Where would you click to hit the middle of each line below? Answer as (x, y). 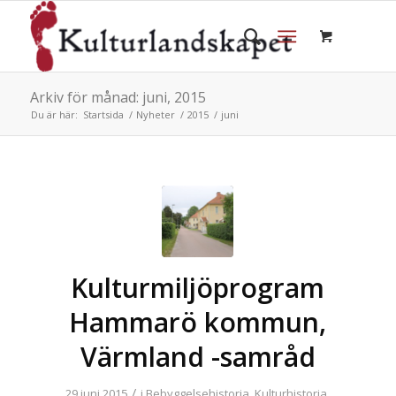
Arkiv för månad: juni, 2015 (118, 97)
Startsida (103, 114)
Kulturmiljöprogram (198, 288)
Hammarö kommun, (198, 322)
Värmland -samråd (198, 357)
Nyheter (155, 114)
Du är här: (54, 114)
